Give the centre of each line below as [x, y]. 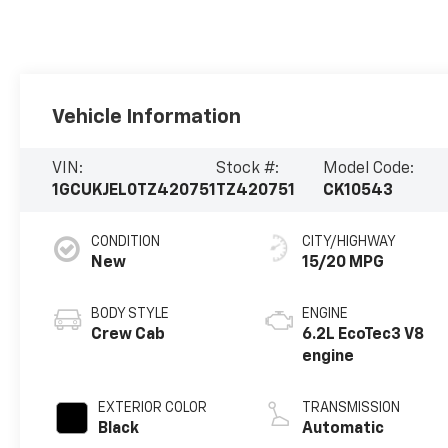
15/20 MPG [343, 262]
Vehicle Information [147, 116]
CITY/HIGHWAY [349, 241]
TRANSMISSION [351, 407]
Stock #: [248, 168]
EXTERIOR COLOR [153, 407]
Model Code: [369, 168]
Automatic [343, 428]
